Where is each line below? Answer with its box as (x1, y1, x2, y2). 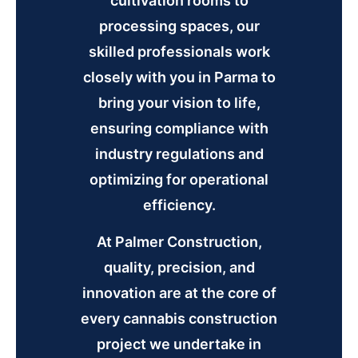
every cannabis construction (81, 309, 277, 327)
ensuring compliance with (89, 119, 268, 137)
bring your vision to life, (97, 93, 261, 111)
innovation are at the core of (82, 284, 276, 301)
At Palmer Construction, (96, 233, 262, 250)
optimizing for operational (89, 170, 268, 188)
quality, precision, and (103, 258, 255, 276)
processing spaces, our (98, 17, 260, 34)
